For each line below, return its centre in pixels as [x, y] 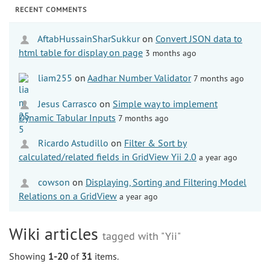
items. [105, 256]
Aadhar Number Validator [139, 77]
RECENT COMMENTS [51, 9]
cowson [53, 182]
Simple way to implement [165, 103]
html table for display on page [81, 52]
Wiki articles [56, 233]
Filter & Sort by [155, 143]
